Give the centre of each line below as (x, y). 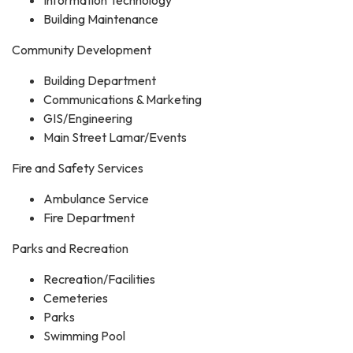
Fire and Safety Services (78, 167)
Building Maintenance (101, 19)
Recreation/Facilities (99, 279)
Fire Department (89, 217)
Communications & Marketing (123, 99)
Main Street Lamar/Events (115, 137)
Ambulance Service (96, 198)
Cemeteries (76, 297)
